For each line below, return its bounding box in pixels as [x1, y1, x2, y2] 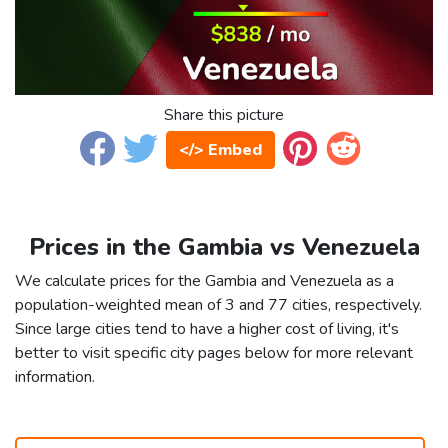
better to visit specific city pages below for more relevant [15, 342, 413, 365]
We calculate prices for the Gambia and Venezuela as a [15, 270, 394, 293]
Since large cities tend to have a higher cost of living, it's [15, 318, 399, 341]
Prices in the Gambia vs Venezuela [28, 231, 420, 264]
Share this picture [164, 104, 284, 127]
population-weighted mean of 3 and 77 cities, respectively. [15, 294, 422, 317]
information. [15, 366, 95, 389]
